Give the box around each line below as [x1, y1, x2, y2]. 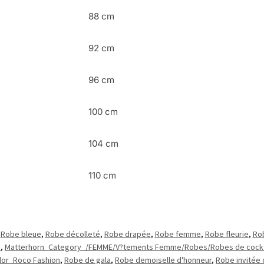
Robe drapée [104, 229, 151, 240]
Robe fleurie [204, 229, 249, 240]
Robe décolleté [45, 229, 100, 240]
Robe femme [154, 229, 201, 240]
